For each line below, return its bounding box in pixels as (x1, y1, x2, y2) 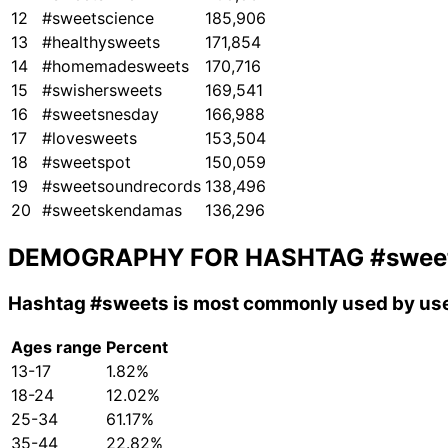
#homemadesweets (42, 56, 189, 77)
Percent (106, 336, 168, 357)
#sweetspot (42, 152, 131, 173)
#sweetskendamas (42, 200, 182, 221)
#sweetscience (42, 8, 154, 29)
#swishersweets (42, 80, 162, 101)
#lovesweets (42, 128, 137, 149)
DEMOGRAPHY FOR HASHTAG (8, 243, 370, 273)
